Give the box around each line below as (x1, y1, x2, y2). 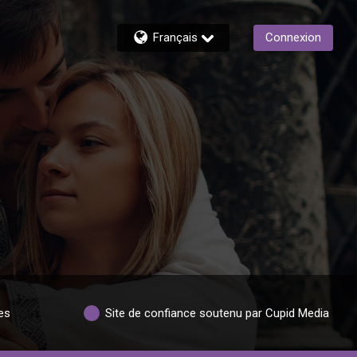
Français (153, 30, 198, 45)
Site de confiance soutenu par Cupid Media (105, 305, 330, 320)
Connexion (265, 30, 321, 45)
